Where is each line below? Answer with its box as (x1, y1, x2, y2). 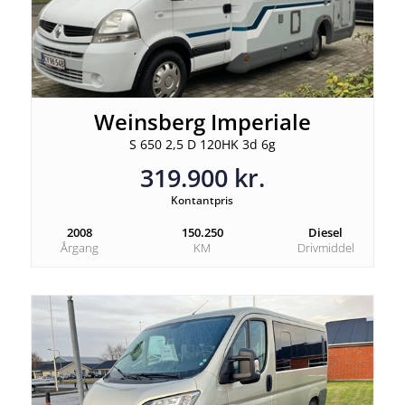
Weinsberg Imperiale (93, 106, 311, 137)
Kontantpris (171, 192, 234, 208)
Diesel (308, 223, 344, 240)
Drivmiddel (297, 239, 354, 256)
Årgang (60, 239, 99, 256)
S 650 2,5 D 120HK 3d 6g (128, 135, 276, 153)
